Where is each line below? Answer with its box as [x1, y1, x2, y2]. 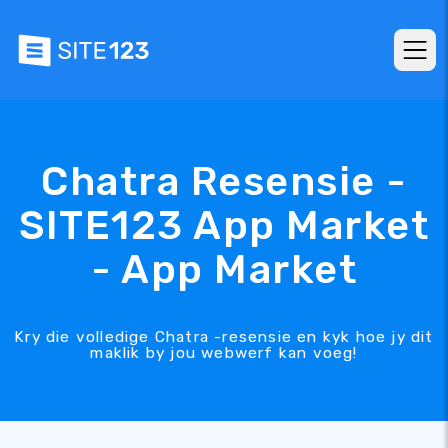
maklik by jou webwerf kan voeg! [90, 344, 358, 362]
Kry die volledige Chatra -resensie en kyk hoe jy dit [14, 328, 434, 346]
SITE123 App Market [19, 202, 429, 249]
